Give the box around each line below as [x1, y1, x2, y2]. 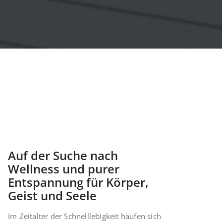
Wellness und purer [8, 161, 119, 177]
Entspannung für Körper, [8, 174, 149, 191]
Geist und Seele [8, 187, 97, 204]
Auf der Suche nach [8, 147, 118, 164]
